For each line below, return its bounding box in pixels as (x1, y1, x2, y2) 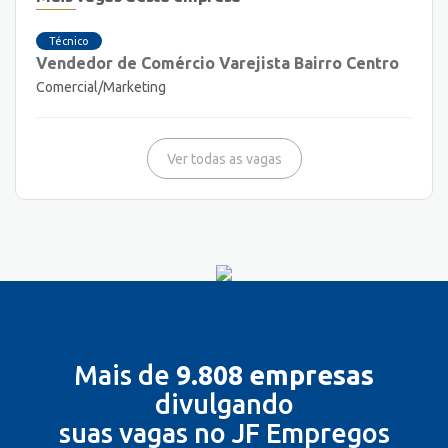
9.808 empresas (176, 360, 374, 391)
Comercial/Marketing (36, 78, 166, 95)
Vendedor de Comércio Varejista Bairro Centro (36, 53, 399, 72)
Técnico (49, 34, 90, 47)
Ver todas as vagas (166, 150, 282, 167)
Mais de (74, 360, 176, 391)
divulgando (154, 389, 294, 420)
